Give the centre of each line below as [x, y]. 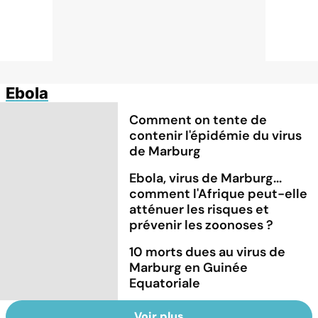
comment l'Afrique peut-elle [219, 193]
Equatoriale [165, 283]
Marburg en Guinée [189, 267]
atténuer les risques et [199, 209]
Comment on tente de [198, 120]
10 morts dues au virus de [208, 252]
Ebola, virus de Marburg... [206, 178]
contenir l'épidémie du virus [216, 135]
